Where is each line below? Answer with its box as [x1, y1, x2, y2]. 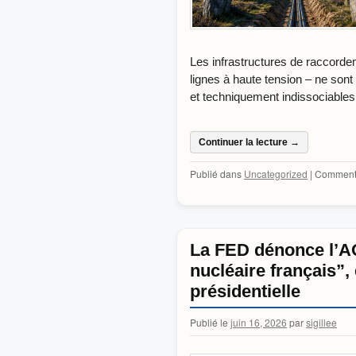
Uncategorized [244, 167, 308, 181]
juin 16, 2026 [230, 315, 287, 330]
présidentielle [190, 281, 300, 302]
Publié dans [190, 167, 242, 181]
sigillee [306, 315, 337, 330]
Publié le [190, 315, 228, 330]
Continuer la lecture [199, 137, 290, 149]
